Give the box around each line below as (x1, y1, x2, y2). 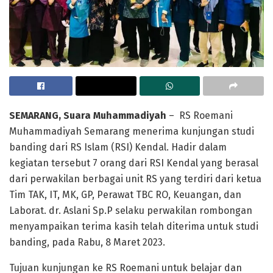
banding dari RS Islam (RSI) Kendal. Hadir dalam (9, 141, 227, 154)
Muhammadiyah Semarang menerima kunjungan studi (9, 126, 254, 138)
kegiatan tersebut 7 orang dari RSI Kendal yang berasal (9, 157, 258, 169)
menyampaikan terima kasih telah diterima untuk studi (9, 221, 258, 233)
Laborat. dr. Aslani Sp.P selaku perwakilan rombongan (9, 205, 252, 217)
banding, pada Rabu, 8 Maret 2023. (9, 236, 165, 249)
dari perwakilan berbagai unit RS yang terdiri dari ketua (9, 173, 261, 185)
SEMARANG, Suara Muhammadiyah (9, 110, 166, 122)
